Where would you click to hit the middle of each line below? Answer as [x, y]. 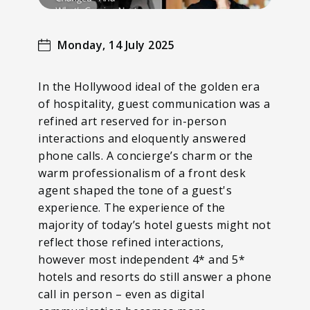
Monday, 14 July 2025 [116, 45]
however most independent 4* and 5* [142, 259]
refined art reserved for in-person [132, 121]
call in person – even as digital [121, 294]
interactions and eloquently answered [142, 138]
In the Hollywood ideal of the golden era [149, 86]
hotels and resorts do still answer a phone [155, 276]
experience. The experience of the [132, 207]
